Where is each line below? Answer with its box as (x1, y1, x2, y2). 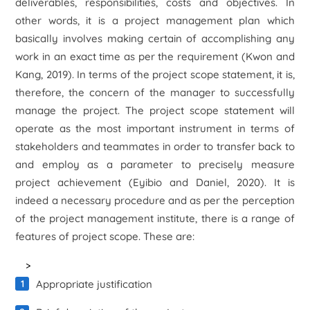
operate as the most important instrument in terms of (15, 122, 295, 135)
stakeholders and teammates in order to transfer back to (15, 140, 295, 153)
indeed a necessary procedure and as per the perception (15, 194, 295, 207)
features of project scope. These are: (15, 230, 195, 243)
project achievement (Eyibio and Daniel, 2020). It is (15, 176, 295, 189)
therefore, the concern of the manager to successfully (15, 86, 295, 99)
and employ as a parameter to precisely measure (15, 158, 295, 171)
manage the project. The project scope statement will (15, 104, 295, 117)
